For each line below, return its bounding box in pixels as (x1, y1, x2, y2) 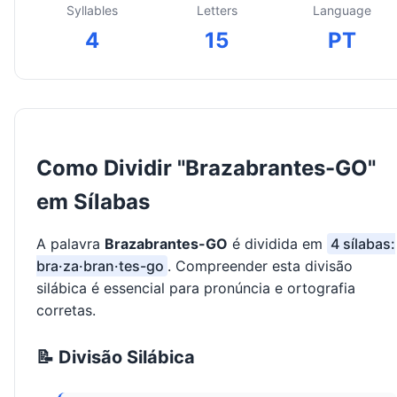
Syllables (66, 3, 118, 19)
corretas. (36, 301, 96, 320)
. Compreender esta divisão (167, 257, 353, 276)
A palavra (36, 235, 105, 253)
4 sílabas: (331, 235, 395, 253)
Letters (196, 3, 237, 19)
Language (312, 3, 371, 19)
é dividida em (228, 235, 327, 253)
